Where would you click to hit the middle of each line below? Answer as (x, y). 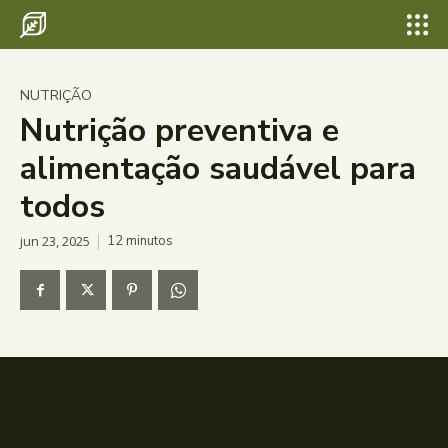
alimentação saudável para (218, 168)
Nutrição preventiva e (179, 130)
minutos (148, 241)
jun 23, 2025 (55, 241)
